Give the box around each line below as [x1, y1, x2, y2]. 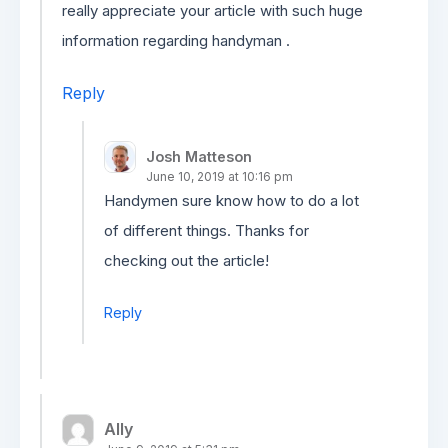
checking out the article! [104, 251, 269, 270]
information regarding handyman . [62, 31, 290, 50]
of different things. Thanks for [104, 221, 309, 240]
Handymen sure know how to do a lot [104, 191, 359, 210]
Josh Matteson [146, 148, 252, 165]
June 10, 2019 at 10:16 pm [146, 169, 293, 184]
